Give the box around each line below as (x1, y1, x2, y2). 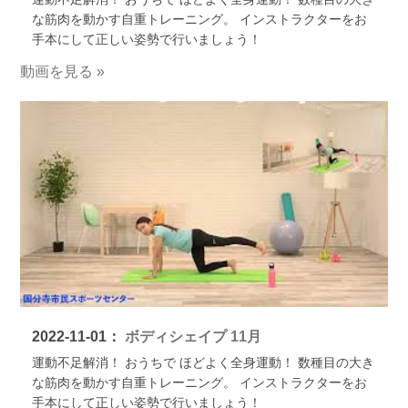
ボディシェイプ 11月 (120, 328, 261, 344)
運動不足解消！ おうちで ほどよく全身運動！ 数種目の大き (31, 354, 374, 370)
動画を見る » (20, 63, 106, 79)
